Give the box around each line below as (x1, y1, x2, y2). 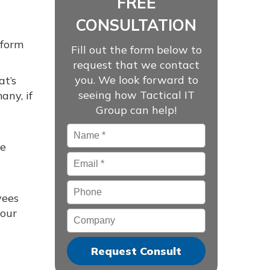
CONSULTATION (76, 15, 196, 35)
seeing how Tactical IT (78, 88, 195, 102)
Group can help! (96, 103, 177, 117)
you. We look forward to (74, 73, 198, 87)
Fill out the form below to (71, 43, 202, 57)
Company (67, 209, 115, 222)
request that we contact (73, 58, 199, 72)
